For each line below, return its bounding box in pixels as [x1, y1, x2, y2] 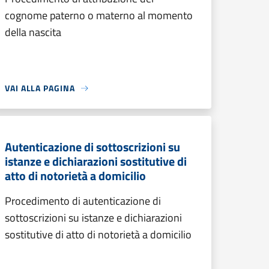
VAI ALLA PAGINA [5, 82, 75, 94]
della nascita [5, 24, 61, 40]
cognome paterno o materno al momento [5, 7, 193, 23]
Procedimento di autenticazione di [5, 193, 161, 209]
